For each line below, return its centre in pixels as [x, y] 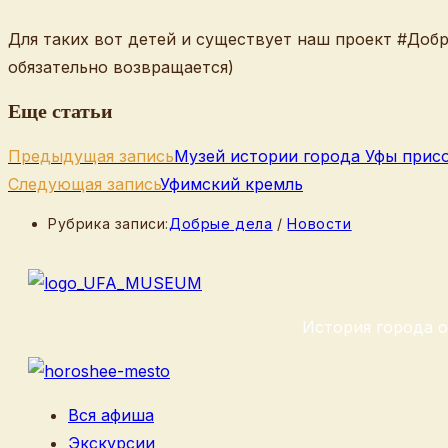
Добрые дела [221, 224]
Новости [319, 224]
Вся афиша [111, 415]
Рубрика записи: [108, 224]
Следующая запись [84, 184]
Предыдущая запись [91, 156]
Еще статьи [60, 111]
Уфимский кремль [231, 184]
